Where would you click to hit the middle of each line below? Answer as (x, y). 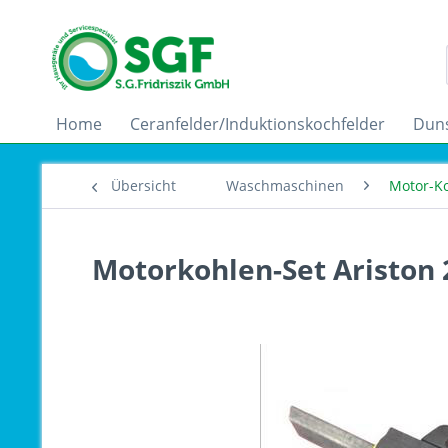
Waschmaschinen (285, 185)
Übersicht (143, 185)
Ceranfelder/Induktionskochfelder (257, 124)
